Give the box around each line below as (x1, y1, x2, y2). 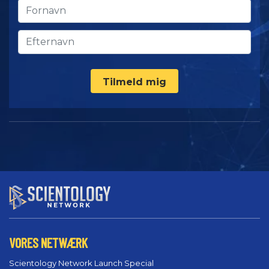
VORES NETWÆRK (9, 234, 88, 250)
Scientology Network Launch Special (9, 258, 154, 268)
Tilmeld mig (103, 76, 166, 88)
